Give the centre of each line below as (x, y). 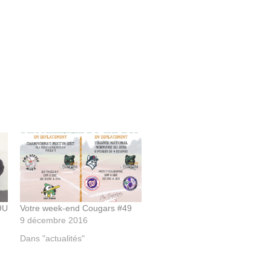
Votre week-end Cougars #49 (76, 208)
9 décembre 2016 (54, 220)
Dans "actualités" (53, 238)
